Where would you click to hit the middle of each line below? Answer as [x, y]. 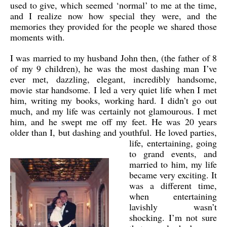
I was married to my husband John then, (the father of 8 [113, 58]
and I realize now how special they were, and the [113, 16]
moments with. [37, 37]
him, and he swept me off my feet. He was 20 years [113, 122]
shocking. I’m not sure [173, 217]
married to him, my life [173, 164]
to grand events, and [173, 154]
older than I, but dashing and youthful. [83, 132]
